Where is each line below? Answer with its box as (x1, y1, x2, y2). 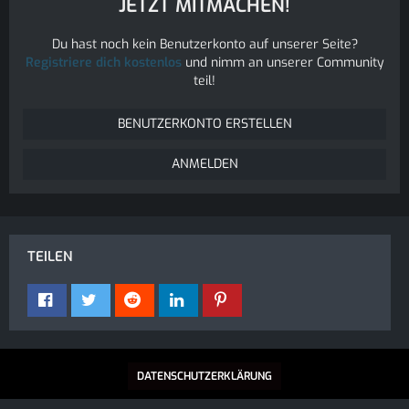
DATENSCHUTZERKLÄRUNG (137, 369, 272, 384)
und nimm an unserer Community (181, 54, 384, 72)
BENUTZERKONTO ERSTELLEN (117, 115, 292, 133)
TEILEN (27, 247, 72, 267)
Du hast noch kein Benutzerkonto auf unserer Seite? (51, 36, 358, 54)
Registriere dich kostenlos (25, 54, 182, 72)
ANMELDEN (171, 155, 238, 173)
